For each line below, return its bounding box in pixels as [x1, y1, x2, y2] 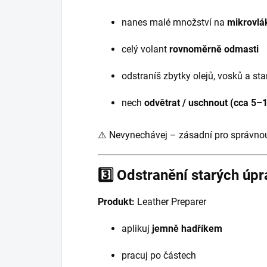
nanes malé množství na [122, 17, 227, 29]
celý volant [122, 44, 169, 55]
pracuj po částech [122, 250, 196, 262]
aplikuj [122, 223, 152, 235]
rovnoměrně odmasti [169, 44, 259, 55]
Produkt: [98, 196, 135, 208]
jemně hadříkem [152, 223, 222, 235]
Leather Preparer [135, 196, 206, 208]
